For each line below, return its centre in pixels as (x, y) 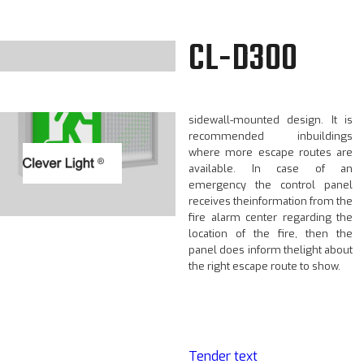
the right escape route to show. (264, 266)
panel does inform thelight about (271, 250)
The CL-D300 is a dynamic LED (271, 87)
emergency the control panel (271, 185)
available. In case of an (271, 169)
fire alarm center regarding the (271, 217)
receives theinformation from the (271, 201)
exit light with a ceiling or (271, 104)
